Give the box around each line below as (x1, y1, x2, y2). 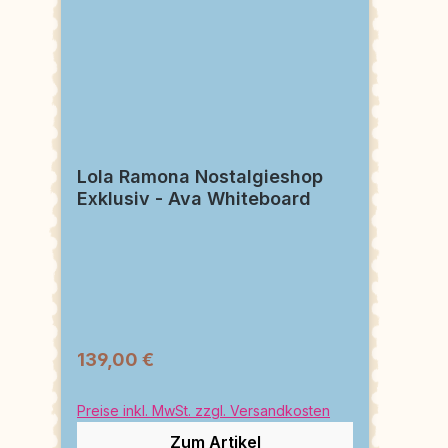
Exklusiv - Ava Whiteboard (77, 187, 311, 209)
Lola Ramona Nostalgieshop (77, 165, 323, 187)
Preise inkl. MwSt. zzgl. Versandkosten (77, 401, 330, 419)
